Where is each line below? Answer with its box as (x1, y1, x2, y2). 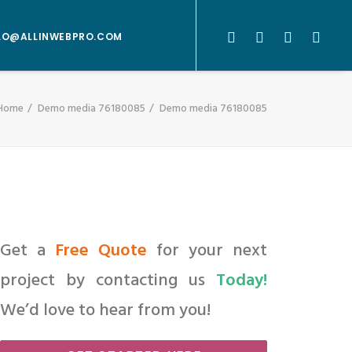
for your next (147, 237, 267, 265)
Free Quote (55, 237, 147, 265)
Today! (216, 267, 267, 295)
